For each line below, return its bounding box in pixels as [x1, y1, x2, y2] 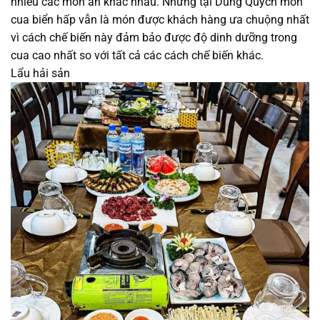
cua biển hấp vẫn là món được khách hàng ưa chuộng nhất [11, 13, 309, 27]
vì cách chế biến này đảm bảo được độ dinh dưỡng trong [11, 31, 297, 45]
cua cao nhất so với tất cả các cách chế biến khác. [11, 49, 264, 63]
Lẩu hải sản [11, 66, 70, 81]
